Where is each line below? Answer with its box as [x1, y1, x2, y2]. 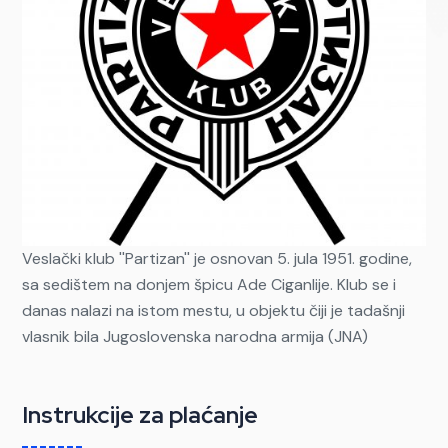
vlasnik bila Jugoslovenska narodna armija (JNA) [22, 326, 368, 348]
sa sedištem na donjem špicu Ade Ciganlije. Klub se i [22, 274, 396, 296]
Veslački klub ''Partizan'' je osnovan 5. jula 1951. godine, [22, 248, 412, 270]
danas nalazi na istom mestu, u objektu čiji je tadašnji [22, 300, 405, 322]
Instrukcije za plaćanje [22, 399, 258, 431]
